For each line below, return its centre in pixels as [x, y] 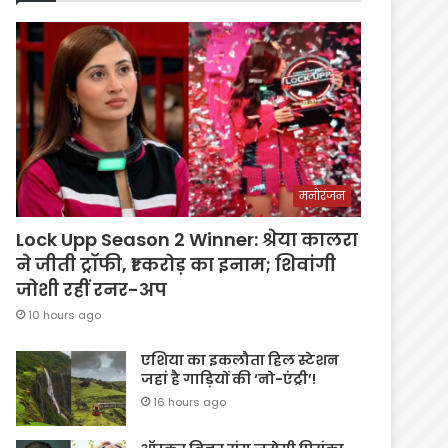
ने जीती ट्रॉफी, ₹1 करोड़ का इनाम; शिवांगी [176, 264]
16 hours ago [190, 401]
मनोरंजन [322, 195]
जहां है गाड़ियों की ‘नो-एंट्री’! [229, 378]
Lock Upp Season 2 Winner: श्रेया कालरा [187, 239]
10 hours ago [65, 314]
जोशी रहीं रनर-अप [92, 289]
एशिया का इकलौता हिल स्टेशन [240, 359]
